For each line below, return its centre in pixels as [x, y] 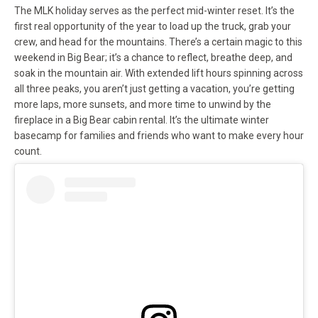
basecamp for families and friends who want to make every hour [159, 136]
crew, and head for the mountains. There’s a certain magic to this [158, 42]
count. [28, 152]
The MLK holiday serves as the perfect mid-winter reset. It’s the [154, 11]
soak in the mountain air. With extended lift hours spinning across [159, 73]
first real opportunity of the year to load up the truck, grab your [153, 27]
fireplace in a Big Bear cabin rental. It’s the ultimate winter [142, 120]
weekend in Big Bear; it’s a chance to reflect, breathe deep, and [153, 58]
